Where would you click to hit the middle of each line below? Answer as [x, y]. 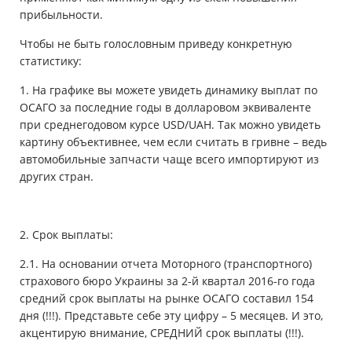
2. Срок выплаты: [66, 235]
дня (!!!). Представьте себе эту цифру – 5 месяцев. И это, [171, 316]
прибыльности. [61, 15]
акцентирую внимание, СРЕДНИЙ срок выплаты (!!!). [162, 333]
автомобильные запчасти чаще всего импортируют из [169, 159]
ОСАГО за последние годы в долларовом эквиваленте [165, 108]
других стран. [57, 177]
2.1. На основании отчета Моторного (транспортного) [166, 264]
